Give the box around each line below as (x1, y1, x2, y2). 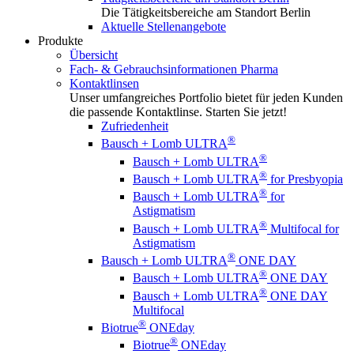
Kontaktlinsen (70, 77, 139, 90)
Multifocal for (267, 221, 339, 235)
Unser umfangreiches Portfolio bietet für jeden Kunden (70, 91, 343, 104)
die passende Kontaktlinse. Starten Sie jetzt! (70, 105, 287, 119)
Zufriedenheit (101, 119, 168, 133)
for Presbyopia (267, 171, 343, 186)
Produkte (38, 34, 83, 47)
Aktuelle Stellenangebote (101, 20, 226, 33)
